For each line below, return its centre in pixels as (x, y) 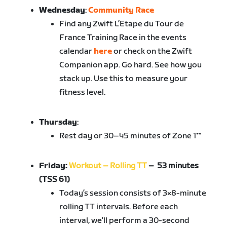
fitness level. (83, 93)
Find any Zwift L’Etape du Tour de (122, 24)
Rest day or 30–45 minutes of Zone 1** (130, 136)
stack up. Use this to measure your (124, 79)
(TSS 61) (55, 180)
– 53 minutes (173, 166)
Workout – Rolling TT (108, 166)
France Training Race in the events (123, 38)
